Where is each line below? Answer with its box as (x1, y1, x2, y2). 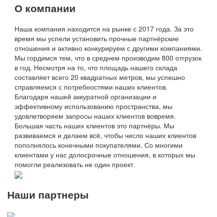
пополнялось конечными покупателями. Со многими (15, 139, 183, 150)
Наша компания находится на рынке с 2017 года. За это (15, 23, 194, 33)
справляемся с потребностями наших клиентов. (15, 81, 168, 92)
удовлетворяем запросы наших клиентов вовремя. (15, 110, 176, 121)
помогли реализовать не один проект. (15, 159, 135, 169)
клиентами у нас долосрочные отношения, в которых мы (15, 149, 195, 159)
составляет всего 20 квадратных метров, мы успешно (15, 72, 185, 82)
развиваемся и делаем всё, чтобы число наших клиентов (15, 130, 196, 140)
